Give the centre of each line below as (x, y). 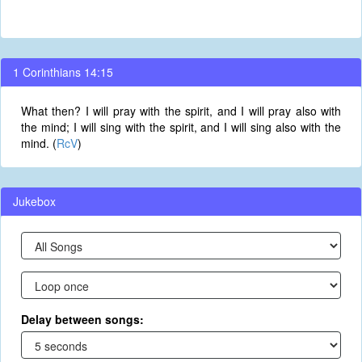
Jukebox (34, 201)
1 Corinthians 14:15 (63, 72)
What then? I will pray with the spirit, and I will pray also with (181, 111)
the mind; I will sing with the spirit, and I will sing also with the (181, 127)
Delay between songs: (82, 319)
